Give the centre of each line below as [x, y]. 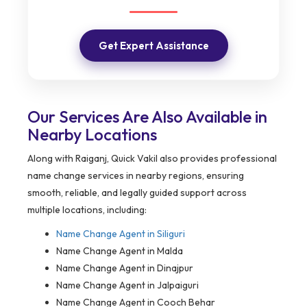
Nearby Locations [92, 135]
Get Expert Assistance [153, 46]
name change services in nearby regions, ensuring [136, 176]
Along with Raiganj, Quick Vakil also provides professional [152, 159]
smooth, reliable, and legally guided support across [137, 193]
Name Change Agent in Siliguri [121, 234]
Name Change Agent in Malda [120, 251]
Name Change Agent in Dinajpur [125, 268]
